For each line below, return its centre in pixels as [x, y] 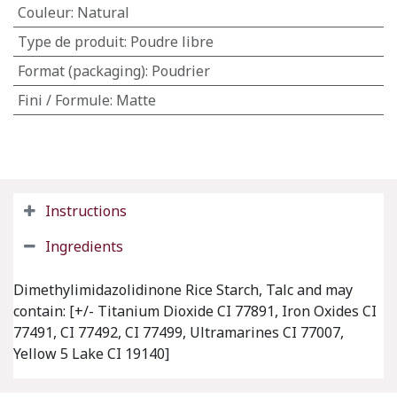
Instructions [86, 211]
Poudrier [180, 71]
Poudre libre [171, 42]
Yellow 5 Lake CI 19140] [91, 354]
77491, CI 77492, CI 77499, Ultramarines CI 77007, [179, 332]
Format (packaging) [81, 71]
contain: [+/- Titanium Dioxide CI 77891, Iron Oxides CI [195, 311]
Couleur [44, 12]
